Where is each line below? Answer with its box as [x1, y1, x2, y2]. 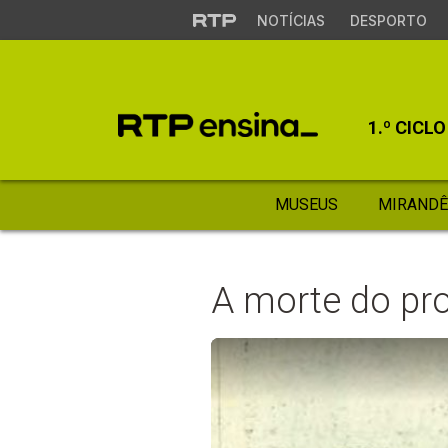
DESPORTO [349, 12, 427, 29]
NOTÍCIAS [256, 12, 325, 29]
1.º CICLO [368, 117, 446, 138]
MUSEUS [274, 195, 338, 214]
